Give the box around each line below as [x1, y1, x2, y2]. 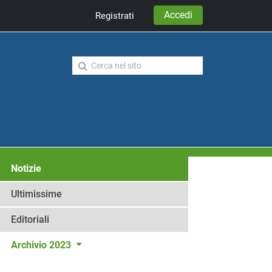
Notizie [11, 163, 41, 174]
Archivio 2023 [11, 239, 73, 251]
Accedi [164, 8, 192, 21]
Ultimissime [11, 188, 62, 200]
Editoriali [11, 214, 49, 225]
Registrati [95, 10, 134, 21]
